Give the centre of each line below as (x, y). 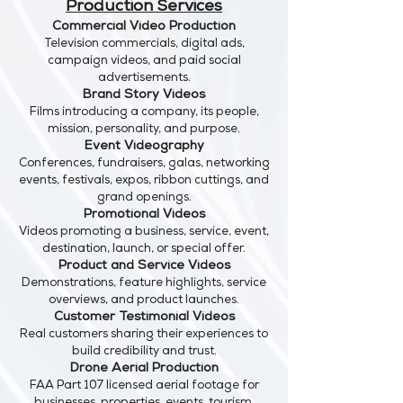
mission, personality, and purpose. (144, 130)
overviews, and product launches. (144, 301)
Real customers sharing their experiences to (144, 335)
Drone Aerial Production (144, 369)
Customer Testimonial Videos (144, 318)
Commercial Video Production (144, 27)
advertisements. (144, 79)
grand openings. (144, 198)
